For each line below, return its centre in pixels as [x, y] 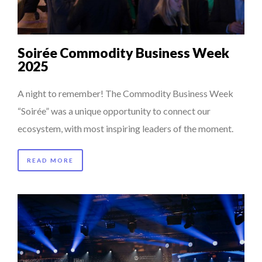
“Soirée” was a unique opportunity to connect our [114, 111]
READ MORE [50, 160]
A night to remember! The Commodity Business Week [125, 93]
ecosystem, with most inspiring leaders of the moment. [125, 128]
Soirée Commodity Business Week [123, 52]
